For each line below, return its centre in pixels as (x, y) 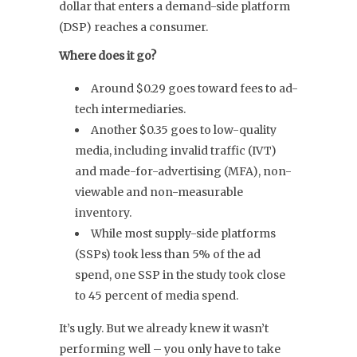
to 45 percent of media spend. (157, 296)
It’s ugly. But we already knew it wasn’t (164, 329)
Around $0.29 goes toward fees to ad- (194, 89)
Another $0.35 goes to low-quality (184, 130)
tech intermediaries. (130, 110)
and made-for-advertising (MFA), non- (183, 172)
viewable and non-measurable (159, 192)
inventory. (103, 213)
